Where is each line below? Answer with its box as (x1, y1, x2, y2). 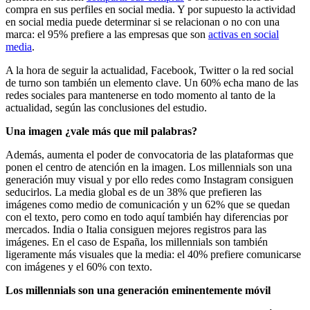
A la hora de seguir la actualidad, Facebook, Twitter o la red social (6, 64, 293, 76)
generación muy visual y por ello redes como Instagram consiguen (6, 173, 293, 185)
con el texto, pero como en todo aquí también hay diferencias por (6, 210, 288, 223)
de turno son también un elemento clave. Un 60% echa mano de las (6, 76, 298, 89)
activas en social (208, 28, 279, 40)
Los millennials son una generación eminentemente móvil (6, 284, 271, 296)
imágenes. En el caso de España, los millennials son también (6, 235, 268, 248)
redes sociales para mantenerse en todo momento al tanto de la (6, 89, 275, 101)
